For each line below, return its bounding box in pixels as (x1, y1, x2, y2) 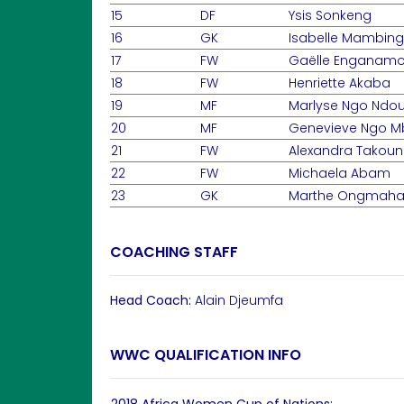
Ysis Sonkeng (289, 6, 372, 24)
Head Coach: (110, 291, 195, 309)
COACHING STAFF (110, 242, 238, 262)
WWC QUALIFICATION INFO (110, 344, 301, 365)
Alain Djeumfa (195, 291, 283, 309)
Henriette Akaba (289, 74, 390, 92)
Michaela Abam (289, 164, 390, 182)
